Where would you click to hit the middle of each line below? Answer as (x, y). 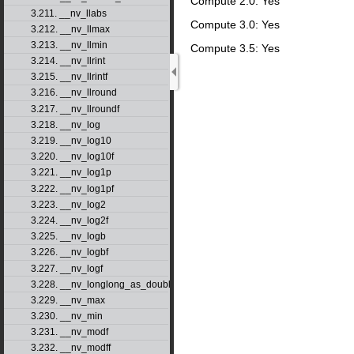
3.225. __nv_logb (68, 237)
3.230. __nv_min (66, 316)
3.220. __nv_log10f (72, 157)
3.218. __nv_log (65, 124)
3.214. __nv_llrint (68, 61)
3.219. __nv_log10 (71, 141)
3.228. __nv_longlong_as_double (103, 284)
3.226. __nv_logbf (69, 252)
